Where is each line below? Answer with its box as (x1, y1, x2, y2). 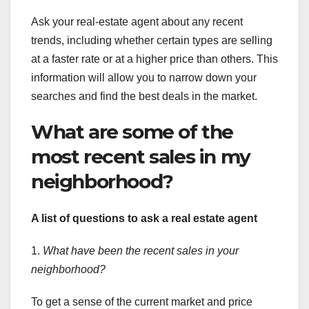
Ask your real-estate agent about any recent (31, 15, 243, 28)
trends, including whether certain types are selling (31, 34, 272, 46)
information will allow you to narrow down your (31, 71, 257, 83)
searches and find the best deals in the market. (31, 90, 257, 102)
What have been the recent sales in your (43, 245, 239, 257)
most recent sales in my (31, 144, 250, 168)
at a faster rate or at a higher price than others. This (31, 52, 278, 65)
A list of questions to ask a (31, 212, 168, 225)
